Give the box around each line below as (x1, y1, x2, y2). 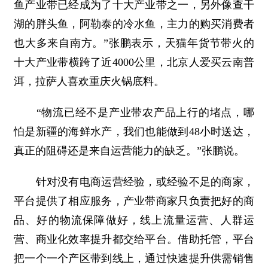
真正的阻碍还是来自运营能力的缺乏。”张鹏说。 (14, 145, 245, 157)
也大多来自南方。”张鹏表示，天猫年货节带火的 (14, 37, 254, 49)
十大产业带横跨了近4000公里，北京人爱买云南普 (14, 56, 254, 68)
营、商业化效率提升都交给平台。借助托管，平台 (14, 233, 254, 245)
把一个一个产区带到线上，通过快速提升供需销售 (14, 252, 254, 264)
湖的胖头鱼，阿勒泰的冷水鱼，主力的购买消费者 (14, 18, 254, 30)
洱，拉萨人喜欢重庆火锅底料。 (14, 75, 165, 87)
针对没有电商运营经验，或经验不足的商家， (14, 176, 254, 188)
